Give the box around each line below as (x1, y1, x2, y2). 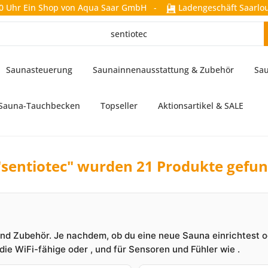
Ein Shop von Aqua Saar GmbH (23, 2, 147, 13)
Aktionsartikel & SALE (158, 100, 243, 111)
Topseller (100, 100, 138, 111)
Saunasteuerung (6, 64, 72, 75)
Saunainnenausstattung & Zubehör (93, 64, 234, 75)
